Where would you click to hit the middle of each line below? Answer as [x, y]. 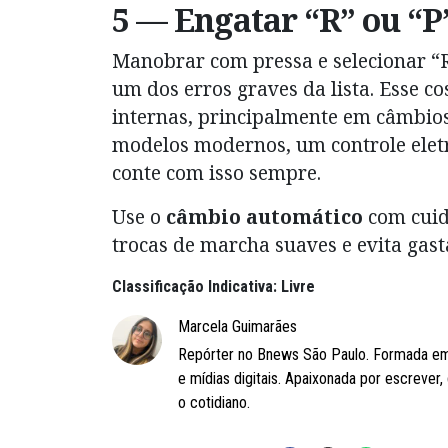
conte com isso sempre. [216, 173]
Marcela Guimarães [237, 327]
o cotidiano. [214, 403]
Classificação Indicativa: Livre [213, 287]
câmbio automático [264, 217]
